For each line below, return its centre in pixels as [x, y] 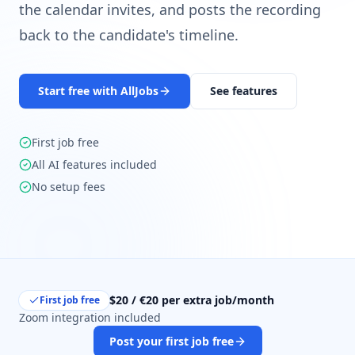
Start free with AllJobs [98, 91]
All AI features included [94, 164]
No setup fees [69, 187]
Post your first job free [171, 341]
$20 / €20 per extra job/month [192, 300]
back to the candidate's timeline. [129, 35]
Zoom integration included [90, 317]
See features [244, 91]
